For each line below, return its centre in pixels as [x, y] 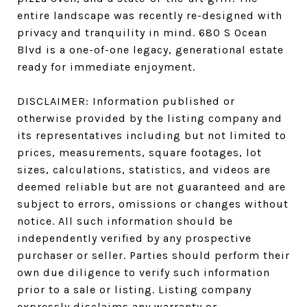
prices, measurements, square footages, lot [139, 152]
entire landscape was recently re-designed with [150, 15]
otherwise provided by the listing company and [150, 118]
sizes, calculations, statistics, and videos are [144, 170]
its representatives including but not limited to [152, 135]
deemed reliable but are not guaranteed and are [151, 187]
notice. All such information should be [125, 221]
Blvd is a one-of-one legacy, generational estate [150, 50]
